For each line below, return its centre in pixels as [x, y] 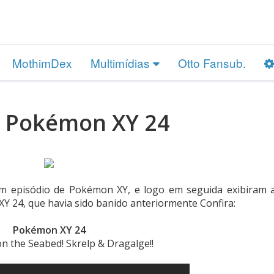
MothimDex [42, 62]
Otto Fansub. [212, 62]
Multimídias [122, 62]
